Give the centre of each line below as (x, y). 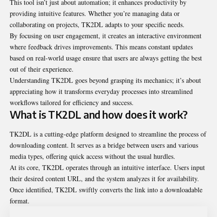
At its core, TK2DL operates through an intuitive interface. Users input (107, 167)
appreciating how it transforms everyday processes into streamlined (101, 92)
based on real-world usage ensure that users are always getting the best (106, 58)
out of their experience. (42, 69)
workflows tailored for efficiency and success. (72, 103)
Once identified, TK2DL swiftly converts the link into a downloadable (106, 189)
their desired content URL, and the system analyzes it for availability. (104, 178)
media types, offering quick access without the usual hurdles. (93, 156)
